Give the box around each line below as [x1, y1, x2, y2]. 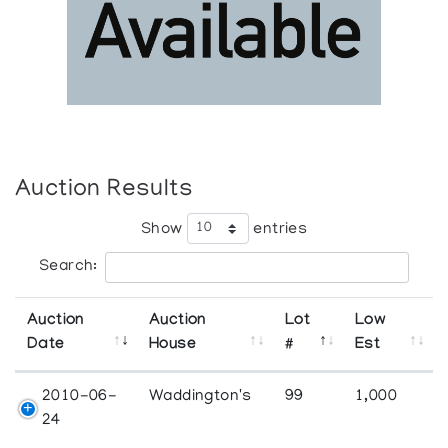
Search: [39, 257, 98, 276]
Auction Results [15, 176, 194, 204]
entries [248, 220, 308, 239]
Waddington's [149, 387, 252, 406]
